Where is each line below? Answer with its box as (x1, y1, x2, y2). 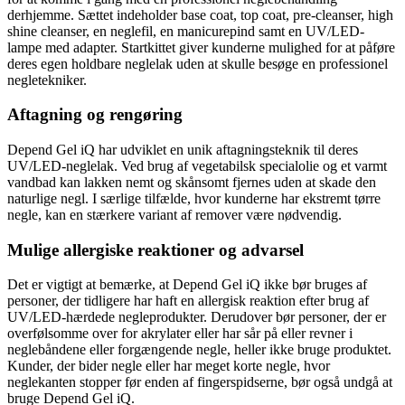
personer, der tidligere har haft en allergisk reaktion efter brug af (7, 293, 369, 309)
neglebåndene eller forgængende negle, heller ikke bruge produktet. (7, 342, 391, 358)
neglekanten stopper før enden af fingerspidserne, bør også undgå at (7, 374, 392, 391)
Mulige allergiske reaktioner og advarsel (7, 240, 304, 259)
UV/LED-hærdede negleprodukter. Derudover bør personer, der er (7, 309, 386, 325)
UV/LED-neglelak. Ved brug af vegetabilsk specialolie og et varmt (7, 158, 387, 174)
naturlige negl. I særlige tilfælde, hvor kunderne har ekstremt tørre (7, 191, 381, 207)
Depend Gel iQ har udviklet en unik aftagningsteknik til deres (7, 142, 358, 158)
